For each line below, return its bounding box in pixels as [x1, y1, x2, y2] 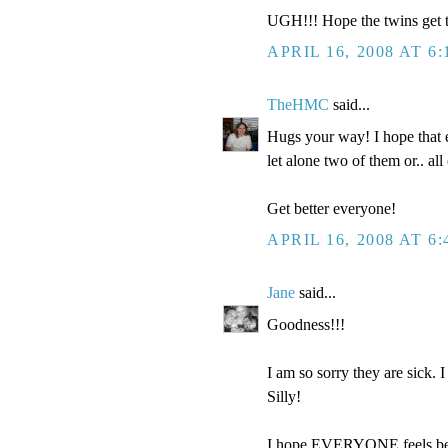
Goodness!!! [267, 315, 345, 333]
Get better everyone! [267, 199, 396, 217]
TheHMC [267, 96, 329, 114]
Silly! [267, 387, 301, 405]
